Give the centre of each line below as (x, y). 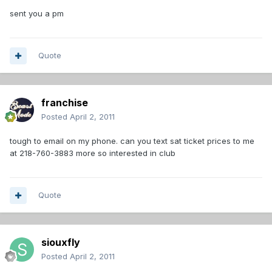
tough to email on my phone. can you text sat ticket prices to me (132, 141)
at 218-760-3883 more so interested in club (93, 153)
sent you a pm (37, 14)
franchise (65, 103)
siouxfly (61, 243)
